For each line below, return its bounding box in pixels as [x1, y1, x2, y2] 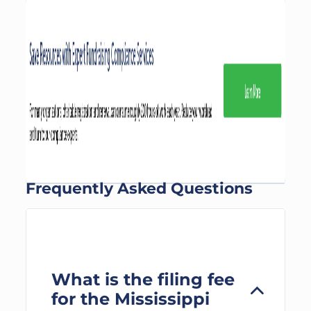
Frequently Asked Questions [25, 179, 253, 198]
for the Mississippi [51, 289, 210, 309]
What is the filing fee [51, 269, 235, 289]
